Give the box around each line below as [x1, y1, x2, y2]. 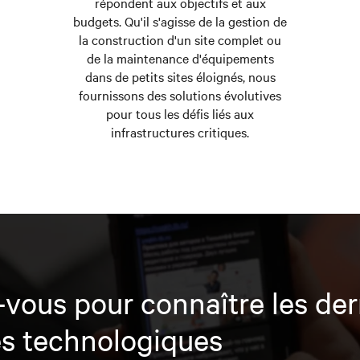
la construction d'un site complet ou [79, 31, 281, 49]
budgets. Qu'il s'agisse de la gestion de [73, 12, 287, 31]
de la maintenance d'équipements [86, 49, 274, 67]
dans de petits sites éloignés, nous [84, 67, 276, 86]
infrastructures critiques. [111, 123, 249, 141]
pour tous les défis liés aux [106, 104, 254, 123]
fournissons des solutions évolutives [79, 86, 281, 104]
